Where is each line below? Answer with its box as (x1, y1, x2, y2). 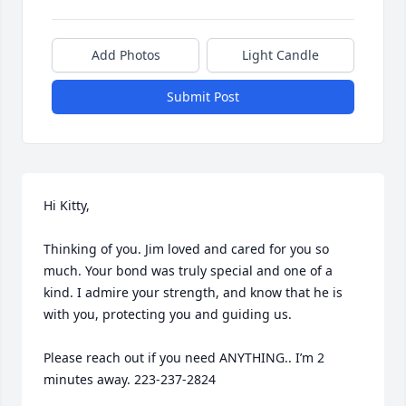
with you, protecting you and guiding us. (43, 305, 295, 323)
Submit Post (167, 88, 239, 105)
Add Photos (91, 46, 160, 63)
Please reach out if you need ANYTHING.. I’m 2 (43, 349, 324, 366)
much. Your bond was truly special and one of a (43, 262, 333, 279)
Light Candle (242, 46, 319, 63)
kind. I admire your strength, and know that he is (43, 284, 343, 301)
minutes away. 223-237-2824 (43, 371, 216, 388)
